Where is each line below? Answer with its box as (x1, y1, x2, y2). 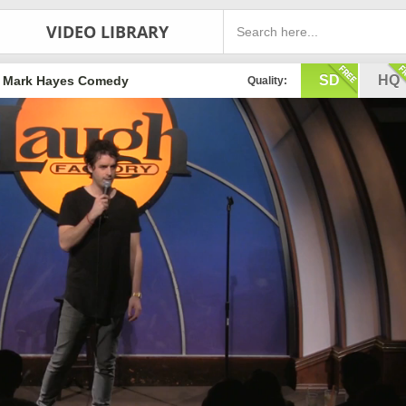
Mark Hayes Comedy (3, 73, 130, 88)
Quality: (247, 74, 287, 87)
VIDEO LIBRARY (45, 20, 169, 43)
